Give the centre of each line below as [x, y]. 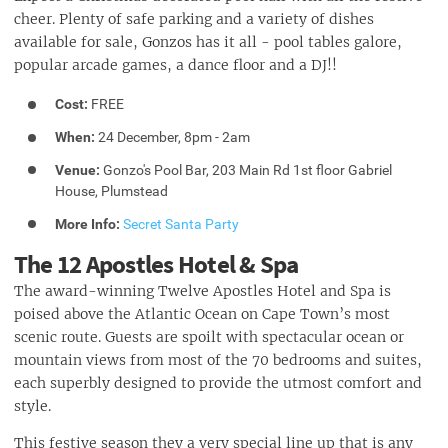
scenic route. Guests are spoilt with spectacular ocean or [209, 336]
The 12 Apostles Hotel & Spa [156, 264]
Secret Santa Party [181, 223]
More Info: [88, 223]
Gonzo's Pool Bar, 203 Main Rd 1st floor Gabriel [246, 170]
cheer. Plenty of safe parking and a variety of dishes [194, 19]
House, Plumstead [112, 191]
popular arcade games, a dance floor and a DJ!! [175, 65]
